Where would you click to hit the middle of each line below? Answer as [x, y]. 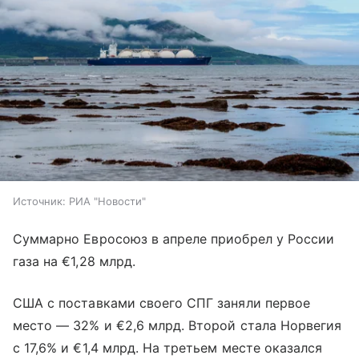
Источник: [39, 202]
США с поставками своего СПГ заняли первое [161, 303]
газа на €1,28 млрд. [74, 262]
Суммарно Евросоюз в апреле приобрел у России [174, 239]
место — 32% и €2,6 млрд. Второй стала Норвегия [177, 326]
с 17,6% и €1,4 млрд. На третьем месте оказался [168, 348]
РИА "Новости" [107, 202]
